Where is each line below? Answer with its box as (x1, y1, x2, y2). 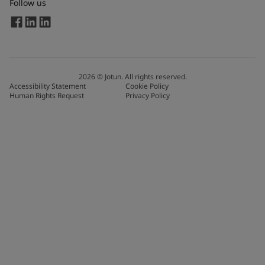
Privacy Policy (125, 90, 170, 101)
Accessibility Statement (9, 80, 86, 91)
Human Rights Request (9, 90, 84, 101)
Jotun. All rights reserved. (104, 71, 187, 82)
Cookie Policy (125, 80, 169, 91)
